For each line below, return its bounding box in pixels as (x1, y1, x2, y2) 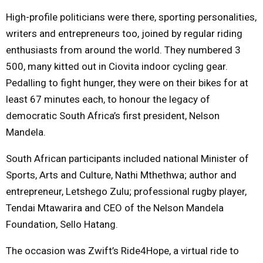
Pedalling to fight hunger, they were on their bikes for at (6, 76, 248, 89)
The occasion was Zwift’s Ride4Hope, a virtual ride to (6, 244, 239, 257)
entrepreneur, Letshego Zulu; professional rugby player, (6, 185, 247, 197)
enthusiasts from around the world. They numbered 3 (6, 43, 241, 56)
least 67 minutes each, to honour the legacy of (6, 93, 210, 105)
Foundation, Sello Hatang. (6, 218, 118, 230)
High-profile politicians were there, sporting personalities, (6, 11, 257, 23)
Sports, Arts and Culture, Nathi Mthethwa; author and (6, 168, 237, 181)
